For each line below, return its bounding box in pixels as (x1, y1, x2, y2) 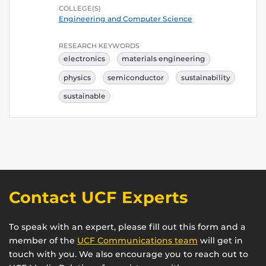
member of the (9, 235, 77, 246)
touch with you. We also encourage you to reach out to (9, 248, 248, 259)
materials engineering (122, 54, 206, 64)
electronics (63, 54, 105, 64)
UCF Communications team (77, 235, 198, 246)
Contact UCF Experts (9, 187, 188, 207)
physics (63, 72, 91, 82)
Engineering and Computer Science (58, 14, 192, 24)
